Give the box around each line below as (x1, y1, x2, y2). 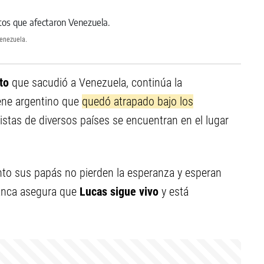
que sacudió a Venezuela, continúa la (12, 75, 182, 90)
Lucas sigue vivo (80, 184, 161, 199)
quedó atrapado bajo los (82, 94, 193, 108)
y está (161, 184, 189, 199)
